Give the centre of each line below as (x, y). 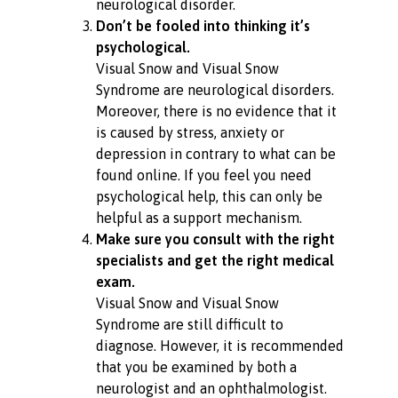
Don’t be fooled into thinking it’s (203, 25)
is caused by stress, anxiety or (190, 132)
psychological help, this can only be (209, 196)
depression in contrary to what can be (215, 153)
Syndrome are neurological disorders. (215, 89)
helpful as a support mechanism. (199, 217)
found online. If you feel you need (203, 175)
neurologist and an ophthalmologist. (211, 388)
